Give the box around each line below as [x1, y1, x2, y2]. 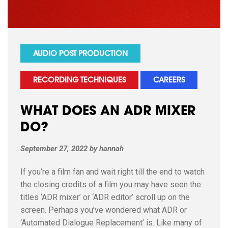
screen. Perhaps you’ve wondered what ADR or [20, 205, 187, 215]
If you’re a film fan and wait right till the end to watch [20, 167, 205, 177]
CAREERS [153, 76, 185, 84]
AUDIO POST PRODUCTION [33, 50, 128, 58]
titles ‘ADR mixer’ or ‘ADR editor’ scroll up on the [20, 192, 190, 202]
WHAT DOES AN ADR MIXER [20, 105, 195, 119]
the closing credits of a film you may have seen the [20, 180, 201, 189]
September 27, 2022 [20, 144, 88, 153]
